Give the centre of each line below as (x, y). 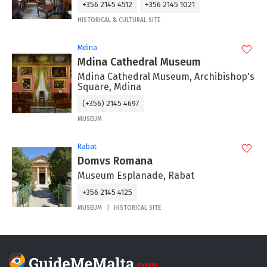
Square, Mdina (109, 87)
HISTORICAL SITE (137, 208)
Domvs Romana (115, 161)
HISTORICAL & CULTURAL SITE (119, 21)
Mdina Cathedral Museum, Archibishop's (166, 77)
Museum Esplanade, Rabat (136, 176)
